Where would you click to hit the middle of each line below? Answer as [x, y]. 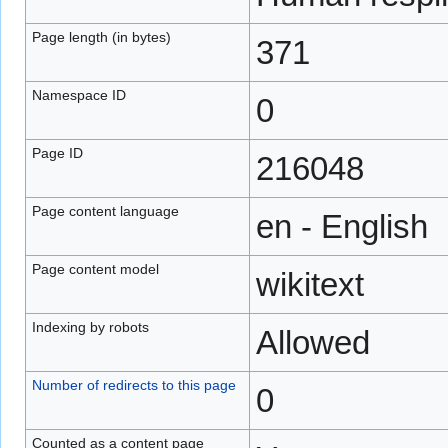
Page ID [57, 153]
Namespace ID [78, 95]
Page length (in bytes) [101, 37]
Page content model [95, 269]
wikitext [309, 284]
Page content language [105, 211]
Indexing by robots [90, 327]
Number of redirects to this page [133, 385]
